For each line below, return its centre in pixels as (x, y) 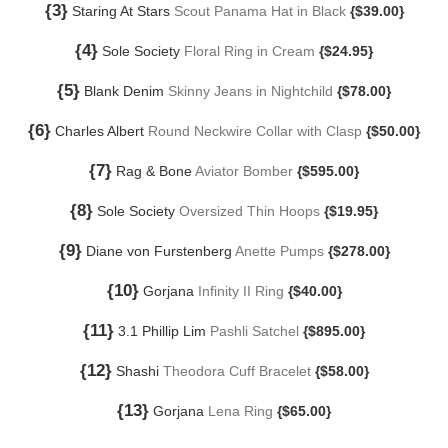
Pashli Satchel (254, 330)
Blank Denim (124, 90)
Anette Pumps (279, 250)
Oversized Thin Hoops (249, 210)
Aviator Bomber (244, 170)
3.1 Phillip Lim (162, 330)
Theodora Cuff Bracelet (236, 370)
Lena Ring (240, 410)
